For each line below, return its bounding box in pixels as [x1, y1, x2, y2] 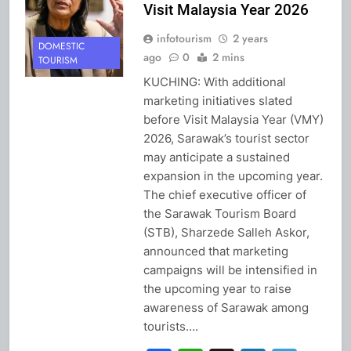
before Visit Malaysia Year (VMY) [143, 111, 324, 127]
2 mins [212, 49, 244, 65]
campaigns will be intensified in [143, 262, 317, 277]
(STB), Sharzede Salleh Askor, [143, 224, 309, 240]
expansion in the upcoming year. [143, 168, 323, 183]
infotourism [156, 30, 212, 46]
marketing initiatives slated [143, 92, 292, 108]
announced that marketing [143, 243, 288, 259]
